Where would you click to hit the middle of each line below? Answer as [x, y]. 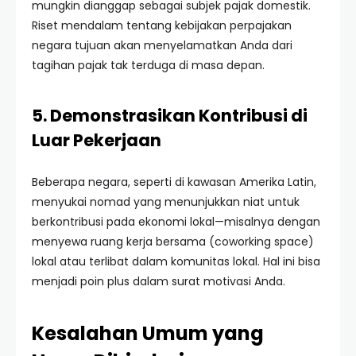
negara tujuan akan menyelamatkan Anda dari [162, 45]
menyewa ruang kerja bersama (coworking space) [173, 242]
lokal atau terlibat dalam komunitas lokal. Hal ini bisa [176, 261]
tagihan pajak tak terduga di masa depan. [148, 65]
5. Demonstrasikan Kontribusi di [170, 116]
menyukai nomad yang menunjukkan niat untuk [166, 202]
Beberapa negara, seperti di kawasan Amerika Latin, [174, 182]
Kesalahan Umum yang [148, 333]
